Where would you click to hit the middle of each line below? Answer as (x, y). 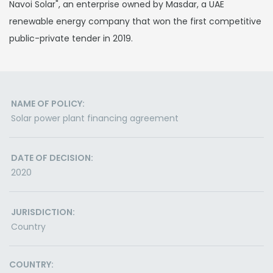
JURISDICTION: (43, 212)
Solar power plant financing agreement (95, 118)
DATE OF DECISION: (52, 158)
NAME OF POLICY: (48, 104)
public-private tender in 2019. (71, 38)
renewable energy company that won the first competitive (135, 21)
